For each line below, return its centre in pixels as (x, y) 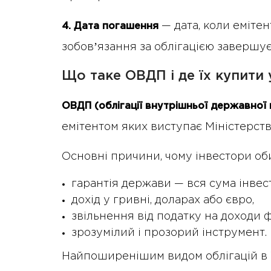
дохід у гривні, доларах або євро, (163, 201)
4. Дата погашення (110, 27)
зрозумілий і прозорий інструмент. (169, 233)
